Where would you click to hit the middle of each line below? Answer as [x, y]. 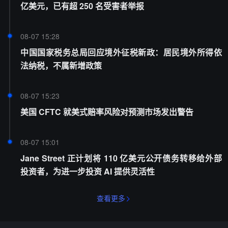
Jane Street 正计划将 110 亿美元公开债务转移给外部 [121, 158]
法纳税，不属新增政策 [61, 65]
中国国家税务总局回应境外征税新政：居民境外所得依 [121, 52]
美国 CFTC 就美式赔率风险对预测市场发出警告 [107, 112]
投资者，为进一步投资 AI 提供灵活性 [88, 171]
